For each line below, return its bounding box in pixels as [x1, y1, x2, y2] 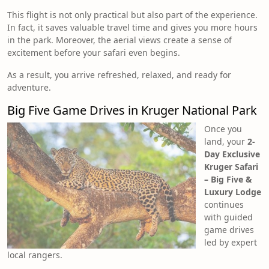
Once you [204, 123, 242, 135]
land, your [204, 136, 247, 148]
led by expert [204, 237, 257, 249]
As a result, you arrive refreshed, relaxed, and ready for [7, 69, 231, 81]
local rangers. [7, 249, 62, 261]
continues [204, 199, 244, 211]
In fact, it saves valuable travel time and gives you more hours [7, 22, 258, 34]
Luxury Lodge [204, 186, 261, 198]
